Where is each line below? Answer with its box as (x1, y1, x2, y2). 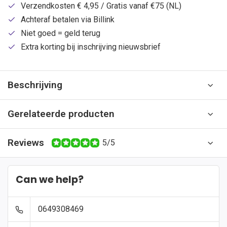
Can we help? (16, 173, 84, 186)
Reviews (8, 137, 44, 148)
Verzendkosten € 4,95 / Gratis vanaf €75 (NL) (21, 1, 181, 11)
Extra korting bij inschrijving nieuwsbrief (21, 42, 161, 52)
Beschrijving (8, 79, 62, 91)
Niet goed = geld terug (21, 28, 100, 38)
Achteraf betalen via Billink (21, 15, 115, 24)
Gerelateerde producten (8, 108, 115, 120)
